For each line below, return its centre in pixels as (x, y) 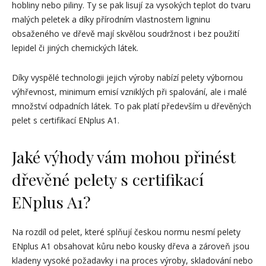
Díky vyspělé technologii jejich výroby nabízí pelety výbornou (127, 77)
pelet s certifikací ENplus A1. (66, 120)
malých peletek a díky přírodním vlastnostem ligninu (111, 19)
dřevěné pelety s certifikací (108, 179)
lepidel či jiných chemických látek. (75, 48)
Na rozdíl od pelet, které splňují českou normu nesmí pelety (126, 232)
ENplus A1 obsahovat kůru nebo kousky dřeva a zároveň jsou (131, 246)
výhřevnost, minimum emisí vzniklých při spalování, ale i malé (129, 92)
